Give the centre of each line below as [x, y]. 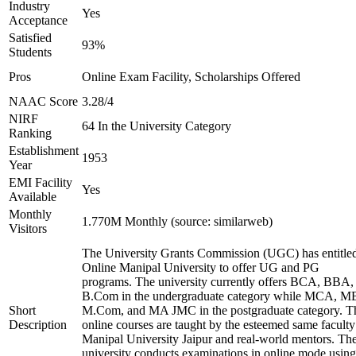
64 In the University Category [157, 126]
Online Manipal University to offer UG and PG [201, 267]
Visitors [28, 228]
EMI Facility [41, 182]
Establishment [44, 151]
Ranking [30, 133]
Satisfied [30, 38]
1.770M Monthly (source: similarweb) [177, 221]
